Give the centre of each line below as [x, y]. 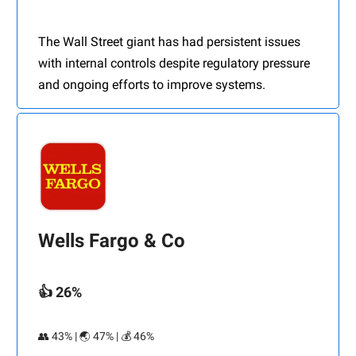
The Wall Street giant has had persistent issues [169, 42]
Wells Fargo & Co [112, 241]
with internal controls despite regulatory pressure [174, 64]
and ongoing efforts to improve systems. [152, 85]
